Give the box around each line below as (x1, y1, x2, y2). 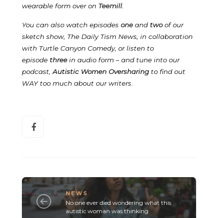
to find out (151, 67, 185, 75)
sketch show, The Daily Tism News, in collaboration (22, 32, 193, 40)
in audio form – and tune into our (67, 55, 180, 64)
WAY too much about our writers (22, 79, 131, 87)
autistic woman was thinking (65, 207, 148, 215)
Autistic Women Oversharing (53, 67, 149, 75)
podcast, (22, 67, 53, 75)
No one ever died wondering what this (65, 199, 171, 207)
